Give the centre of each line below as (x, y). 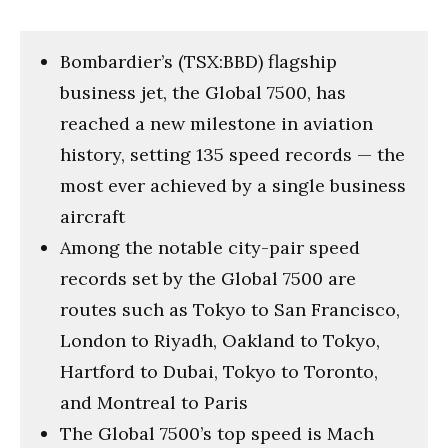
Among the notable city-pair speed (210, 247)
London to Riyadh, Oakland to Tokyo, (220, 340)
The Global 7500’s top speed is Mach (217, 433)
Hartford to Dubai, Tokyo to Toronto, (219, 371)
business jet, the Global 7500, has (203, 92)
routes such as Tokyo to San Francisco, (230, 309)
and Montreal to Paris (154, 402)
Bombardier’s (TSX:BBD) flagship (198, 61)
